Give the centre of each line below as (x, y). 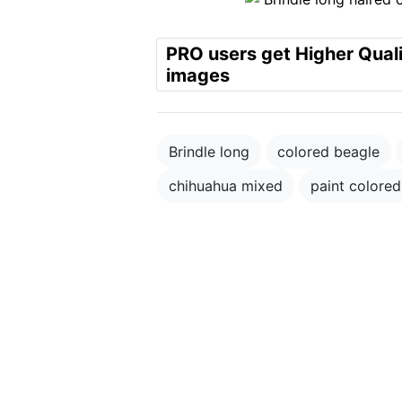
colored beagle (328, 152)
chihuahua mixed (226, 186)
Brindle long (209, 152)
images (198, 75)
